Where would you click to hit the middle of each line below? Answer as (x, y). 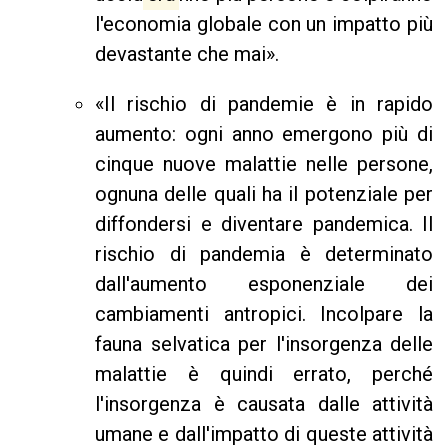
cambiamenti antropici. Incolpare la (264, 314)
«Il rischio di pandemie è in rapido (264, 104)
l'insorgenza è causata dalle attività (264, 404)
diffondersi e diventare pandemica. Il (264, 224)
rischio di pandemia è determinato (264, 254)
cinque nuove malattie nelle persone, (264, 164)
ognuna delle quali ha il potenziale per (264, 194)
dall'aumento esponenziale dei (264, 284)
